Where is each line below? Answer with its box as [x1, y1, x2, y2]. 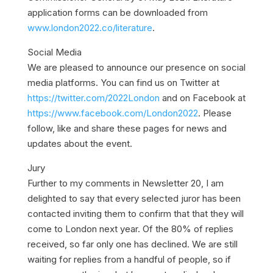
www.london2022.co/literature [27, 22, 152, 34]
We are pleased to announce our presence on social [27, 62, 246, 73]
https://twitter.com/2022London [27, 92, 160, 104]
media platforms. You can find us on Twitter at [27, 77, 219, 88]
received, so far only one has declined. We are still [27, 238, 238, 250]
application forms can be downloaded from [27, 7, 208, 18]
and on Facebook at [159, 92, 246, 104]
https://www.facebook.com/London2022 [27, 107, 198, 119]
